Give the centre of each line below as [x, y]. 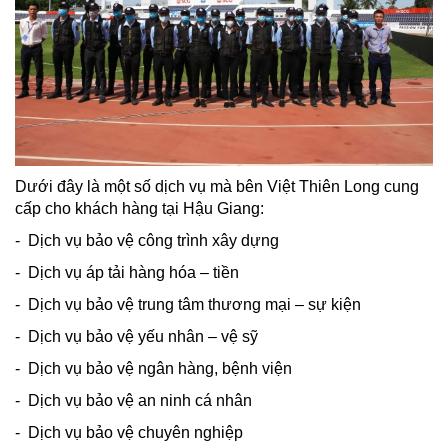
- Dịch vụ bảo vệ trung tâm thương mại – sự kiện [188, 305]
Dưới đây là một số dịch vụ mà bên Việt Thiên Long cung [217, 187]
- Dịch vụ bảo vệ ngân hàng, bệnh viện [153, 369]
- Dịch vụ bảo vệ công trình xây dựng [147, 241]
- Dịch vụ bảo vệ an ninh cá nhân [133, 401]
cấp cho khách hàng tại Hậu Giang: [139, 209]
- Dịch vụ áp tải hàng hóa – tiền [127, 273]
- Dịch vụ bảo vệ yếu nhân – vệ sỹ [136, 337]
